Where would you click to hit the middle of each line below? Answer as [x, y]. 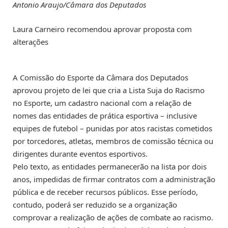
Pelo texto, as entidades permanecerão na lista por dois [110, 166]
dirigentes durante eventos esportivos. [80, 153]
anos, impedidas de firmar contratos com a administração [114, 179]
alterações [31, 41]
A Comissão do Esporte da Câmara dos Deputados [101, 77]
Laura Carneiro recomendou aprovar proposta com [102, 29]
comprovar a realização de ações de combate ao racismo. [113, 217]
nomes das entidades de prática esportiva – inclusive [105, 115]
